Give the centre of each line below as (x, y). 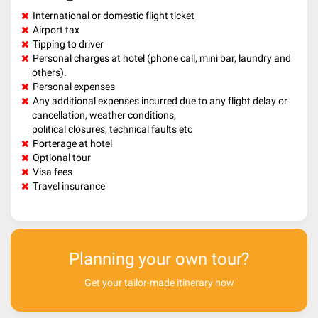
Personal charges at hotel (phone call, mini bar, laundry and (162, 58)
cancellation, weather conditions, (104, 115)
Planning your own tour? (159, 259)
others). (49, 72)
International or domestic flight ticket (114, 15)
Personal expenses (74, 86)
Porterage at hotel (72, 143)
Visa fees (53, 171)
